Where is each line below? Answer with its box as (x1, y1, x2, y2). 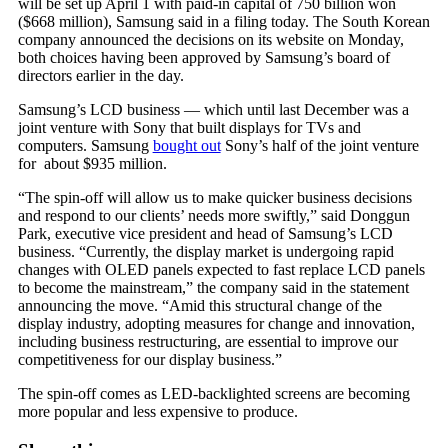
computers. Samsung (17, 136, 153, 154)
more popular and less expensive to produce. (17, 402, 298, 420)
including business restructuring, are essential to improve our (17, 332, 398, 350)
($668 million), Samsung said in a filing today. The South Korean (17, 12, 430, 30)
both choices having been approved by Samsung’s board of (17, 48, 390, 66)
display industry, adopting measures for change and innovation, (17, 314, 415, 332)
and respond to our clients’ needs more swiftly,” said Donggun (17, 206, 410, 224)
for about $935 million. (17, 154, 171, 172)
